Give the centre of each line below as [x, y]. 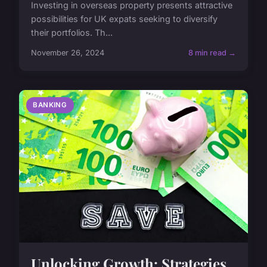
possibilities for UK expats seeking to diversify [124, 19]
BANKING [50, 105]
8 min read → [212, 53]
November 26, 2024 [68, 53]
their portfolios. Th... [72, 33]
